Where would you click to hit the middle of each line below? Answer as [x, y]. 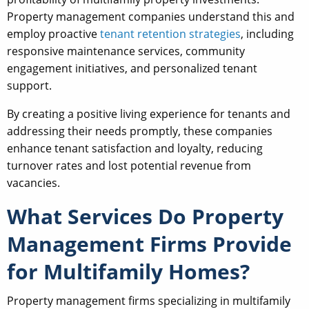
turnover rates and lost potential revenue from [129, 166]
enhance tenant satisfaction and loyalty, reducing [135, 149]
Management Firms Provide [149, 244]
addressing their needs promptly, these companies [140, 131]
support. [29, 86]
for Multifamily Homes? [128, 272]
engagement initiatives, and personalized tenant [132, 69]
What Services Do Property [145, 217]
